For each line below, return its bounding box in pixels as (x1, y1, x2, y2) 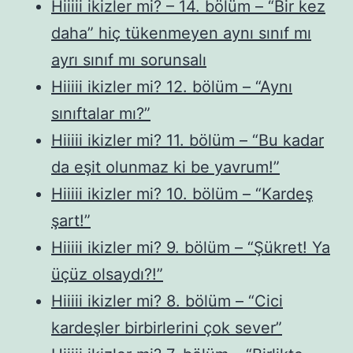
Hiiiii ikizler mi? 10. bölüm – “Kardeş (51, 184, 313, 203)
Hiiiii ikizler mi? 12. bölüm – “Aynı (51, 76, 292, 96)
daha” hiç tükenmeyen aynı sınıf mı (51, 23, 311, 43)
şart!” (51, 210, 91, 230)
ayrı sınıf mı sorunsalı (51, 50, 206, 69)
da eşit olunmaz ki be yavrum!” (51, 157, 280, 176)
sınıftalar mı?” (51, 103, 150, 123)
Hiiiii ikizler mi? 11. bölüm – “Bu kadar (51, 130, 324, 150)
